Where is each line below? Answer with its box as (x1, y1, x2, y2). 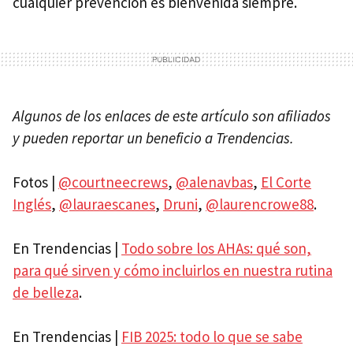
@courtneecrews (58, 172, 168, 191)
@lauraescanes (59, 194, 155, 214)
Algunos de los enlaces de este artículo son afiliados (13, 106, 331, 125)
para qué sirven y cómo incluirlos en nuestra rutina (13, 260, 333, 280)
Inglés (13, 194, 51, 214)
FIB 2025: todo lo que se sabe (121, 326, 303, 346)
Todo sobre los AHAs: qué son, (121, 238, 311, 258)
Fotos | (13, 172, 58, 191)
